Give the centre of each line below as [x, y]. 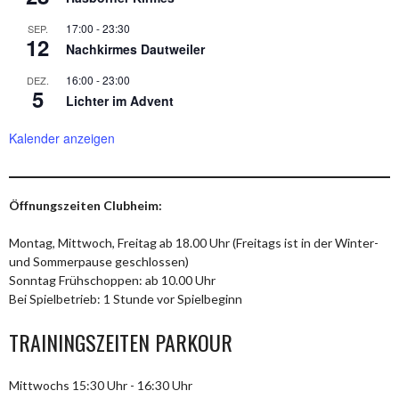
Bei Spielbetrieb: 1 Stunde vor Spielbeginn [126, 298]
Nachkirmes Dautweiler [135, 49]
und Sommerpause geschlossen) [99, 261]
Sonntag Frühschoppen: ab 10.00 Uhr [112, 280]
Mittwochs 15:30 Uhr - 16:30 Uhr [101, 385]
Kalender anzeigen [62, 138]
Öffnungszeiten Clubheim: [85, 205]
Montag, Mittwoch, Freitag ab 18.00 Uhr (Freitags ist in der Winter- [194, 242]
